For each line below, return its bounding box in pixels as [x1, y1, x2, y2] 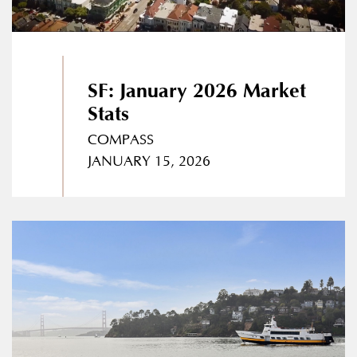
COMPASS [87, 132, 154, 149]
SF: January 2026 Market [87, 80, 306, 104]
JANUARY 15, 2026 [87, 154, 210, 171]
